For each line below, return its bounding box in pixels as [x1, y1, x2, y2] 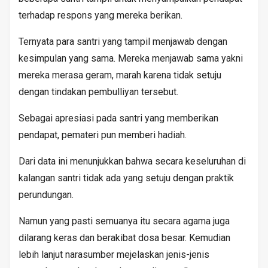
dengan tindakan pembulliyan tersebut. [19, 86, 178, 98]
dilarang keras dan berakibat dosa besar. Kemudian [19, 232, 230, 243]
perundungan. [19, 189, 74, 200]
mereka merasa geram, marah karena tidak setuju [19, 69, 221, 81]
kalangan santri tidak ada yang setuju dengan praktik [19, 172, 234, 184]
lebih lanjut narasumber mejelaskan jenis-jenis [19, 249, 209, 260]
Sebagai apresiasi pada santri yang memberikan [19, 112, 218, 124]
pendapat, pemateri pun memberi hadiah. [19, 129, 187, 141]
